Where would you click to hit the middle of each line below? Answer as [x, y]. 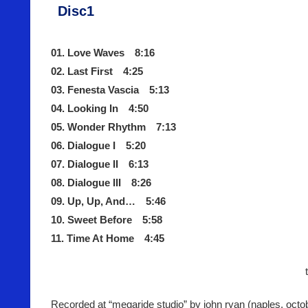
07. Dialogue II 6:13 [100, 164]
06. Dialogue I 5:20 [98, 146]
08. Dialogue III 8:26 [101, 183]
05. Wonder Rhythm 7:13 [113, 127]
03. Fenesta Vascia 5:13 [110, 90]
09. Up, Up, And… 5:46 [108, 201]
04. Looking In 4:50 [100, 109]
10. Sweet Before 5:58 [107, 220]
